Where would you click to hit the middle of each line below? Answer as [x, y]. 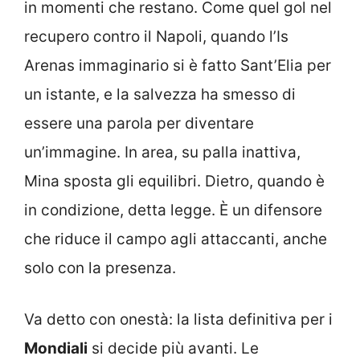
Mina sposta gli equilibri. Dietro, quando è [174, 181]
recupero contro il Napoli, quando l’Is [156, 36]
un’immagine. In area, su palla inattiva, [162, 152]
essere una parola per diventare [139, 123]
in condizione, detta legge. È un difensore [173, 210]
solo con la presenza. [100, 268]
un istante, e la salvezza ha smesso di [160, 94]
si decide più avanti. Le [173, 349]
